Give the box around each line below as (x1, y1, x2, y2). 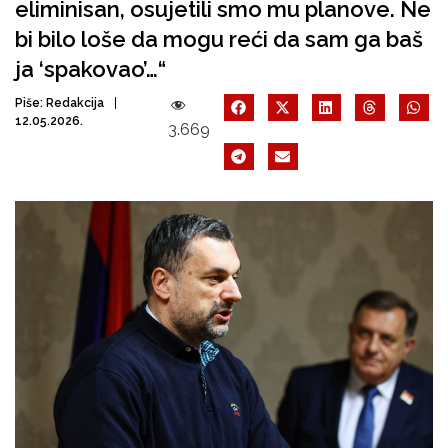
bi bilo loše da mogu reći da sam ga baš (15, 26, 423, 52)
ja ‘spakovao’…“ (15, 56, 166, 82)
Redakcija (46, 96, 104, 110)
